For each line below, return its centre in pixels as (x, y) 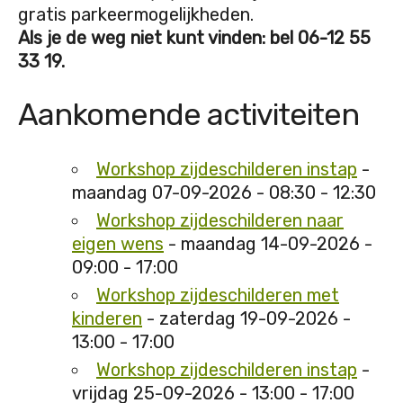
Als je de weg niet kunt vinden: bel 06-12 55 (194, 38)
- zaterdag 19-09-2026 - (246, 319)
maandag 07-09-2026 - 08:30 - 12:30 (224, 193)
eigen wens (118, 244)
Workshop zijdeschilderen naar (220, 221)
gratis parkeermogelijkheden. (138, 15)
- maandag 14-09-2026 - (268, 244)
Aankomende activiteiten (188, 115)
